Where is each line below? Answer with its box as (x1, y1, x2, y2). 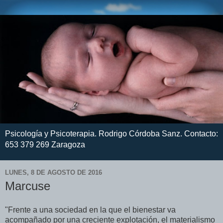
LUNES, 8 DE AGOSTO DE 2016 (5, 168, 102, 176)
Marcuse (5, 179, 50, 193)
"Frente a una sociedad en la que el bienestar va (5, 206, 176, 215)
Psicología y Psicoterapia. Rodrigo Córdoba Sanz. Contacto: (5, 129, 218, 138)
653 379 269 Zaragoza (5, 140, 85, 149)
